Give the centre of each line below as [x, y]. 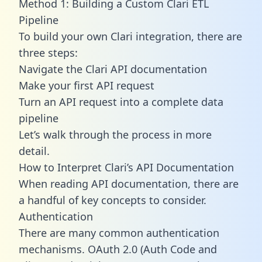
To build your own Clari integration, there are [130, 36]
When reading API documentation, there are [129, 183]
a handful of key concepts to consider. [113, 200]
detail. [34, 151]
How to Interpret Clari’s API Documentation [126, 167]
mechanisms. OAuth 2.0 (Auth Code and [118, 249]
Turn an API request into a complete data [121, 101]
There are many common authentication [119, 232]
